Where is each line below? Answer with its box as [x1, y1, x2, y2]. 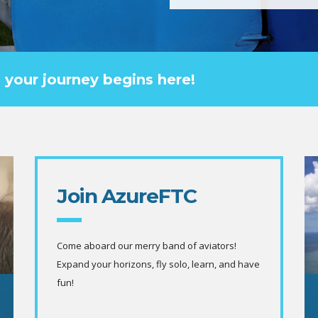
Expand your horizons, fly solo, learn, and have [57, 257, 260, 270]
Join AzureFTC [57, 183, 197, 208]
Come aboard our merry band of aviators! [57, 238, 236, 252]
